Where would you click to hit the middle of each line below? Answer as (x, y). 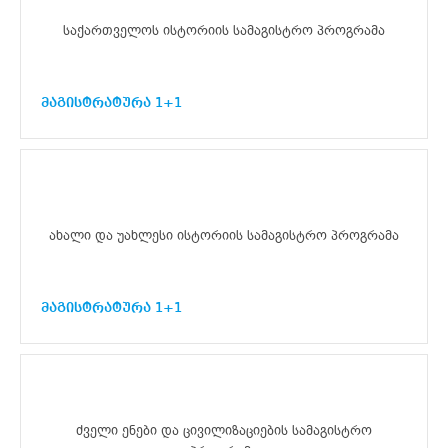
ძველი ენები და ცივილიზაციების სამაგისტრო (224, 430)
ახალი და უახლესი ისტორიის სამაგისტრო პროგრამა (224, 236)
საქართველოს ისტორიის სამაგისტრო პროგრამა (224, 31)
